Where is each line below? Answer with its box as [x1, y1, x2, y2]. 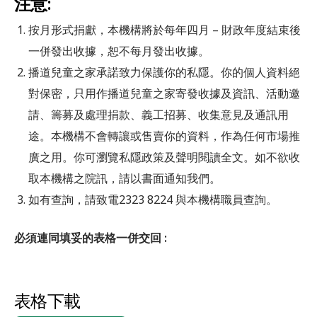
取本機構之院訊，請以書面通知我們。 [28, 171, 221, 187]
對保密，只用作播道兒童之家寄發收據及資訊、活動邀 [28, 86, 300, 102]
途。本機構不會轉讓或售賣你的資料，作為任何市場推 [28, 128, 300, 144]
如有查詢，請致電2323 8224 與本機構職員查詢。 [28, 192, 277, 208]
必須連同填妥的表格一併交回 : [14, 230, 167, 246]
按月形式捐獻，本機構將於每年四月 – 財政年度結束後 [28, 22, 301, 38]
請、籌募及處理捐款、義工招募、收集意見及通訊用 [28, 107, 289, 123]
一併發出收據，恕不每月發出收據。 [28, 43, 209, 59]
